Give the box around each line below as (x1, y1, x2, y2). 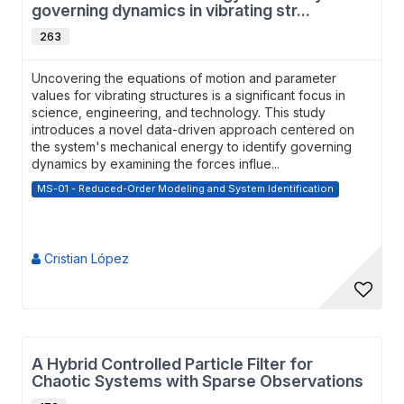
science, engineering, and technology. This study (32, 105, 326, 120)
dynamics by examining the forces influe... (32, 156, 280, 171)
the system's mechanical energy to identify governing (32, 139, 352, 154)
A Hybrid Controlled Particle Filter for (32, 354, 313, 373)
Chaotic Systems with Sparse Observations (32, 372, 363, 390)
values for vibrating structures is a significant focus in (32, 87, 345, 103)
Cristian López (44, 251, 129, 266)
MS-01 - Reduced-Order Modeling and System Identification (37, 182, 334, 195)
